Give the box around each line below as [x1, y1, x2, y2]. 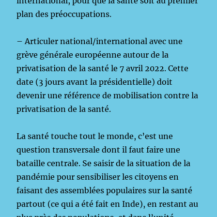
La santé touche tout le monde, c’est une [16, 131, 173, 141]
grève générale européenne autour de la [16, 50, 169, 60]
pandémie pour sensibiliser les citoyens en [16, 172, 179, 182]
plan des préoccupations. [16, 9, 112, 19]
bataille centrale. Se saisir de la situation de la [16, 158, 191, 168]
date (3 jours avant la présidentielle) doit [16, 77, 173, 87]
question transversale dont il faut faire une [16, 145, 181, 155]
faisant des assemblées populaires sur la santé [16, 186, 193, 195]
